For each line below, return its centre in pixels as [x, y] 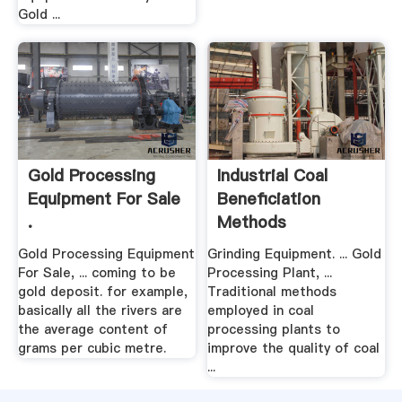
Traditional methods [272, 291]
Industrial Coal [273, 176]
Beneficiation [269, 199]
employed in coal [261, 310]
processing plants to [274, 329]
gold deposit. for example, [102, 291]
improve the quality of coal [294, 348]
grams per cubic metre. [92, 348]
